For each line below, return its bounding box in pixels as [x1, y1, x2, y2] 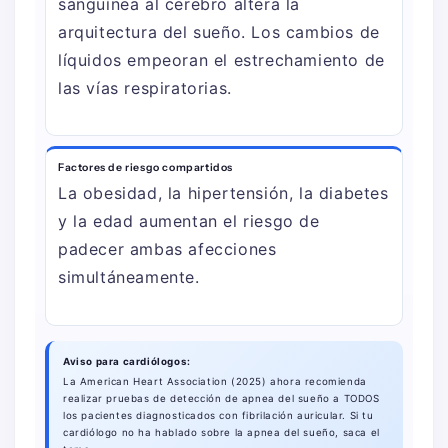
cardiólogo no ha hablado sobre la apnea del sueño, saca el [63, 426, 380, 438]
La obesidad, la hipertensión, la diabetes [58, 183, 389, 204]
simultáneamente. [58, 267, 200, 288]
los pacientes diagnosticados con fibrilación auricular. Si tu [63, 409, 374, 421]
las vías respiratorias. [58, 77, 232, 98]
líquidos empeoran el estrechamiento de [58, 49, 385, 70]
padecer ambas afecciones [58, 239, 277, 260]
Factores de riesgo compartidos [58, 161, 233, 175]
